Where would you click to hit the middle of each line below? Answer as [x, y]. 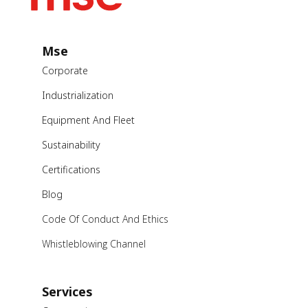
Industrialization [77, 95]
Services [67, 291]
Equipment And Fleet [88, 120]
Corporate [65, 70]
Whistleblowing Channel [93, 243]
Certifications [71, 169]
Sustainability [71, 144]
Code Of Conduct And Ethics [105, 219]
